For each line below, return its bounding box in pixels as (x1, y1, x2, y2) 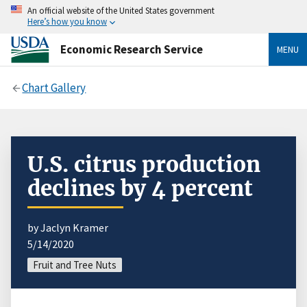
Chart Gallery (22, 79, 86, 95)
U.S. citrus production (27, 150, 260, 178)
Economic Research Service (60, 41, 203, 57)
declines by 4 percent (27, 174, 253, 202)
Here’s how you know (27, 16, 107, 27)
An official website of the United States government (27, 5, 214, 16)
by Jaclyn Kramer (27, 220, 108, 234)
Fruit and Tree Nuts (33, 258, 116, 271)
